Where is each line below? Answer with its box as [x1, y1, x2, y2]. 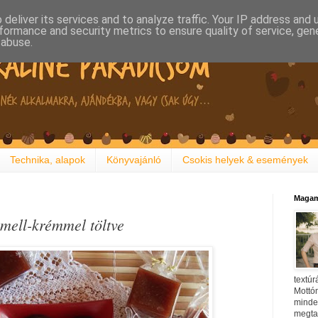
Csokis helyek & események [182, 154, 308, 166]
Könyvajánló [106, 154, 161, 166]
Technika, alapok [10, 154, 85, 166]
